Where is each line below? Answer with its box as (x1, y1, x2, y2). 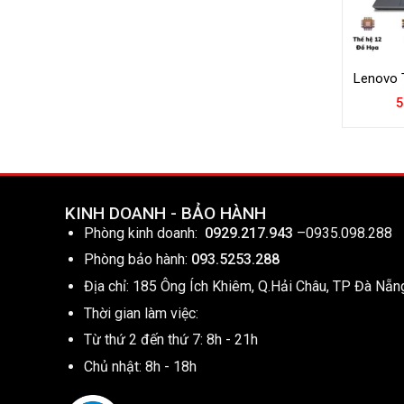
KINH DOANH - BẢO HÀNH (65, 202, 266, 224)
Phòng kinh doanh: (83, 224, 205, 242)
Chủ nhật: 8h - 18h (83, 357, 197, 375)
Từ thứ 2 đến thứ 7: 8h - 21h (83, 331, 258, 349)
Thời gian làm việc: (83, 304, 198, 322)
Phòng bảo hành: (83, 251, 188, 269)
